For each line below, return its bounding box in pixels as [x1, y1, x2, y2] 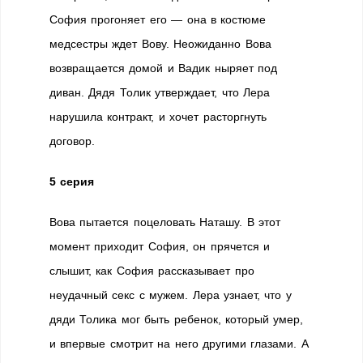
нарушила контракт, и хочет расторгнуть [49, 110, 267, 123]
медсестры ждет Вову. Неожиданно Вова [49, 37, 271, 50]
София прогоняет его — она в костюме [49, 13, 267, 26]
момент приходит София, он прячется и [49, 240, 270, 253]
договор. [49, 135, 95, 147]
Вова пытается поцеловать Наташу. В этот [49, 216, 280, 228]
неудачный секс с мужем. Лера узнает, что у [49, 288, 292, 301]
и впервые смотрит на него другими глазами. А [49, 337, 309, 350]
